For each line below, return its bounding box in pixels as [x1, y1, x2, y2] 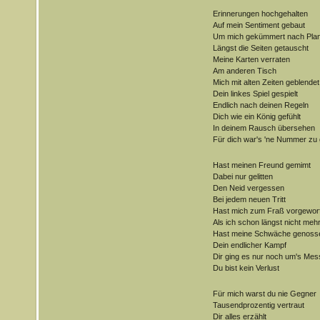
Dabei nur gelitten [212, 172, 273, 181]
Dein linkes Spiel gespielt [212, 89, 298, 98]
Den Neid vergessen [212, 184, 284, 192]
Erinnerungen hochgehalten [212, 9, 308, 18]
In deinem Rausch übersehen [212, 124, 315, 132]
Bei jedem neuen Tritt [212, 195, 286, 204]
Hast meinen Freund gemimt [212, 161, 311, 169]
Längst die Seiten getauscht [212, 44, 309, 52]
